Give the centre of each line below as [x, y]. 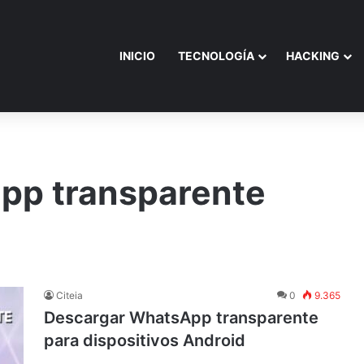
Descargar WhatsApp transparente [181, 318]
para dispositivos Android [145, 340]
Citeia [69, 295]
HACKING [313, 56]
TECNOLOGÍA [216, 56]
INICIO [137, 56]
